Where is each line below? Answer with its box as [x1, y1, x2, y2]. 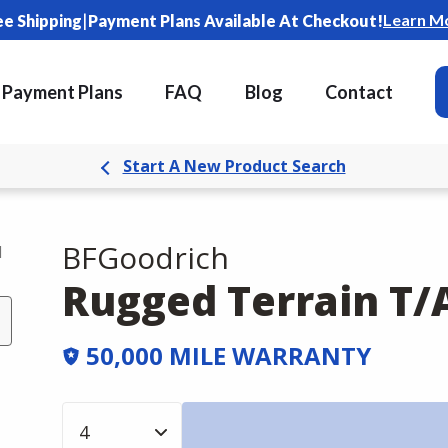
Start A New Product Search [122, 155, 346, 177]
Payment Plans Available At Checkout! [88, 10, 383, 30]
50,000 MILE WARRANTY [86, 339, 371, 372]
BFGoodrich [62, 237, 229, 278]
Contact [325, 81, 394, 103]
